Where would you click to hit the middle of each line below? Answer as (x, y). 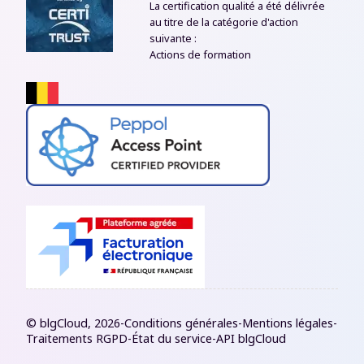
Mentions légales (288, 323)
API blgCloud (251, 338)
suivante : (173, 39)
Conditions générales (181, 323)
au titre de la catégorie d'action (224, 22)
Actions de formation (200, 55)
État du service (172, 338)
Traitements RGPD (77, 338)
